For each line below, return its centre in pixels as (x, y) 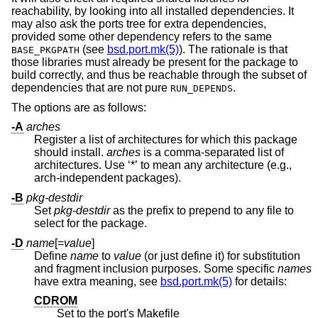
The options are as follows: (79, 107)
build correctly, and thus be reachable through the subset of (159, 75)
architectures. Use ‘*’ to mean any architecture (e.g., (69, 165)
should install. (70, 153)
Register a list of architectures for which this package (166, 140)
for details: (259, 281)
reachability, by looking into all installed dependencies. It (153, 11)
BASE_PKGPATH (45, 50)
